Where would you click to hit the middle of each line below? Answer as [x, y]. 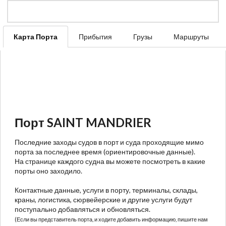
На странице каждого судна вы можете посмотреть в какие [110, 161]
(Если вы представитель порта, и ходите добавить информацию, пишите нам [111, 219]
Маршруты [191, 36]
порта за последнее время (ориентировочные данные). [105, 151]
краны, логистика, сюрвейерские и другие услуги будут [103, 199]
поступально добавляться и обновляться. [82, 209]
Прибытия [95, 36]
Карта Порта [36, 36]
